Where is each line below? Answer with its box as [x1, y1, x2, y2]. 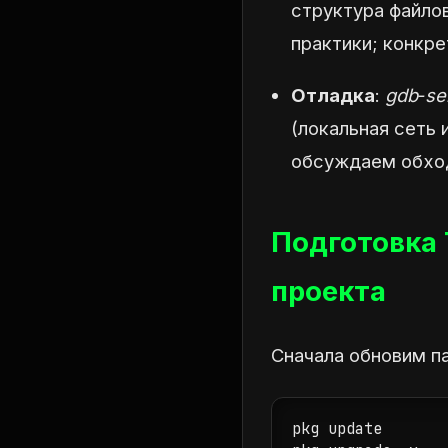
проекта [271, 273, 386, 308]
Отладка [291, 83, 375, 106]
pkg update [292, 417, 382, 439]
